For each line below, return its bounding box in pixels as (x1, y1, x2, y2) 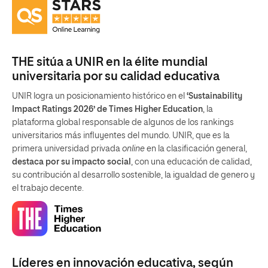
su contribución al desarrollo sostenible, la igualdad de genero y (12, 170, 255, 179)
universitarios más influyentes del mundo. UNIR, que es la (12, 131, 230, 140)
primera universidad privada (12, 144, 122, 153)
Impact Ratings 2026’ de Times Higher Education (12, 105, 203, 114)
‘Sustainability (187, 92, 242, 100)
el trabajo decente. (12, 184, 84, 193)
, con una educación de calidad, (131, 157, 252, 166)
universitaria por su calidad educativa (12, 70, 220, 83)
